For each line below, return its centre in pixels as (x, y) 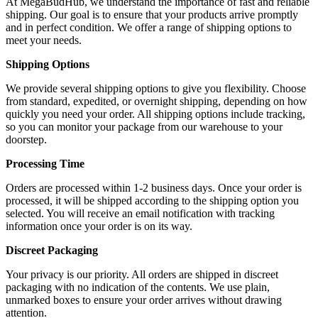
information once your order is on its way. (99, 226)
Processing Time (45, 164)
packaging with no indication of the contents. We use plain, (138, 287)
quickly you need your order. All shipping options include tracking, (155, 114)
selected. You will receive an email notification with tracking (140, 214)
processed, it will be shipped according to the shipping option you (152, 201)
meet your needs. (44, 40)
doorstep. (26, 140)
